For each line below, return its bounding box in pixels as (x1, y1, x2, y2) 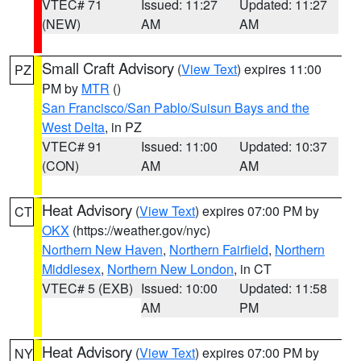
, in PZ (105, 118, 142, 136)
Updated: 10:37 (239, 137, 328, 156)
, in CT (234, 259, 272, 278)
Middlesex (42, 259, 101, 278)
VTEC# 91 (42, 137, 102, 156)
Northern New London (107, 259, 234, 278)
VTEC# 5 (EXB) (42, 279, 133, 297)
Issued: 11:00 (140, 137, 218, 156)
